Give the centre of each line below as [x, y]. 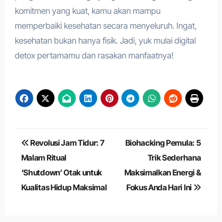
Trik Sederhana [174, 158]
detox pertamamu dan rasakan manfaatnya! [94, 56]
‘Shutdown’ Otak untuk [62, 173]
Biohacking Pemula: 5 [163, 143]
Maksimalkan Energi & [163, 173]
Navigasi [45, 138]
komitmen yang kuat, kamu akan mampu [87, 11]
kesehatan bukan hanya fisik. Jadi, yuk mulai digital [105, 41]
